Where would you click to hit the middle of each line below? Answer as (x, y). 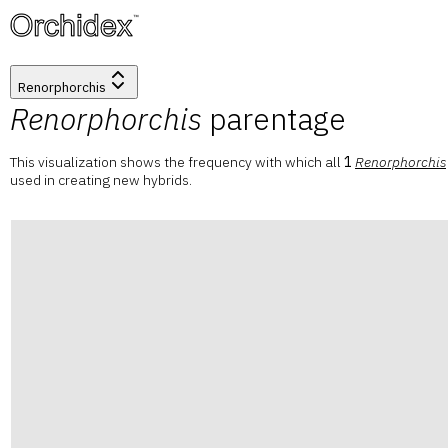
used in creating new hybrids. (101, 180)
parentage (274, 118)
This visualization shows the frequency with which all (175, 162)
